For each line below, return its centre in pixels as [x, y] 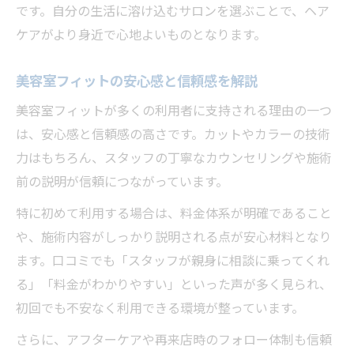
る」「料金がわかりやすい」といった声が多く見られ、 [174, 285]
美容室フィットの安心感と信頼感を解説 [137, 81]
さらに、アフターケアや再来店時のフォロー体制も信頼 [174, 340]
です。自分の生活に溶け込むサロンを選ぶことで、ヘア [173, 11]
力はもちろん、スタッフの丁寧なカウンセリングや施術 [174, 158]
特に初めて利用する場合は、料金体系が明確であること [174, 214]
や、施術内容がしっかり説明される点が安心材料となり [174, 237]
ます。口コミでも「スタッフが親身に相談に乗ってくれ [173, 261]
